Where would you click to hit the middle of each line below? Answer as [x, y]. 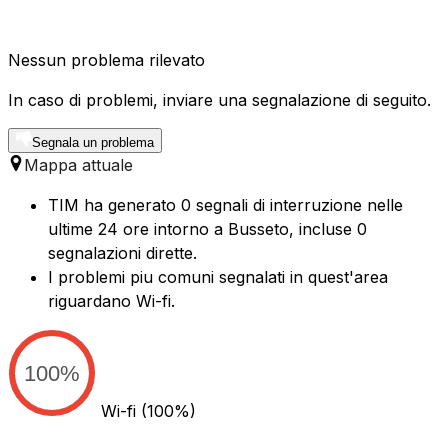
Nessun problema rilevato [106, 60]
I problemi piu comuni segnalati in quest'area [218, 277]
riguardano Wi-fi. [111, 301]
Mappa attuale [78, 165]
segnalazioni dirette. [122, 253]
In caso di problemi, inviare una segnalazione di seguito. [219, 100]
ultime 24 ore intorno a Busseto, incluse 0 [207, 229]
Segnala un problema [93, 143]
